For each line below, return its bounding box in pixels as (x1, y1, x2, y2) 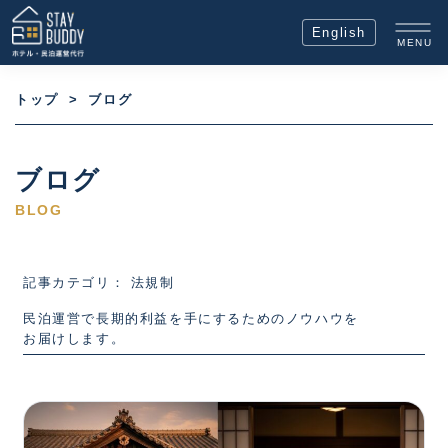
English (311, 24, 366, 40)
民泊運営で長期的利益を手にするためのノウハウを (23, 311, 359, 326)
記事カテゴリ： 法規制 (23, 275, 175, 290)
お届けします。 (23, 331, 126, 346)
